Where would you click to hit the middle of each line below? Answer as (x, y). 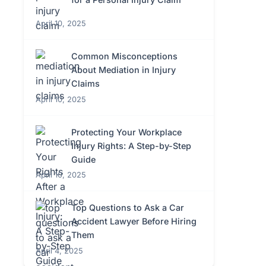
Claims (85, 84)
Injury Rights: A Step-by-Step (131, 145)
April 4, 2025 (59, 251)
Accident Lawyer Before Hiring (134, 221)
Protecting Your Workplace (126, 132)
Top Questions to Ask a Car (128, 208)
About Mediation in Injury (123, 70)
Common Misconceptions (124, 56)
